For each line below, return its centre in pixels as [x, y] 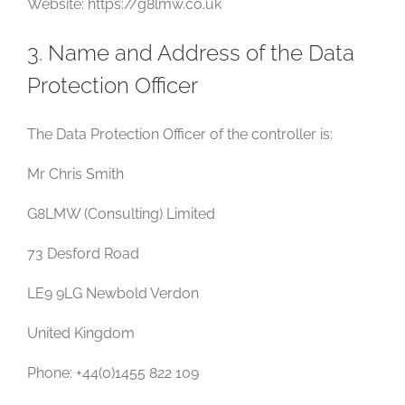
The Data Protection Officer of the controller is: [180, 134]
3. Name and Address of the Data [191, 53]
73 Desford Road [83, 254]
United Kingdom [81, 333]
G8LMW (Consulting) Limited [121, 214]
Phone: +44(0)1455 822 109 [113, 373]
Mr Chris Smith [75, 174]
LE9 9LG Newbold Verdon [113, 293]
